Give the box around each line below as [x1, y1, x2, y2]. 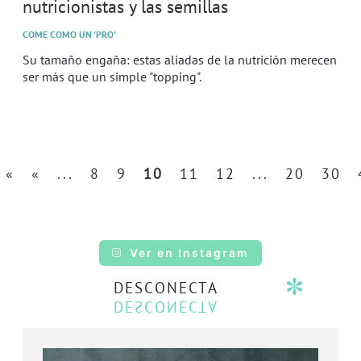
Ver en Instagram [130, 245, 249, 259]
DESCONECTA [114, 277, 219, 297]
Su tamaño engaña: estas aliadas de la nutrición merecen [23, 51, 337, 68]
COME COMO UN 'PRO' [23, 27, 116, 40]
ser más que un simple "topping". [23, 68, 201, 85]
